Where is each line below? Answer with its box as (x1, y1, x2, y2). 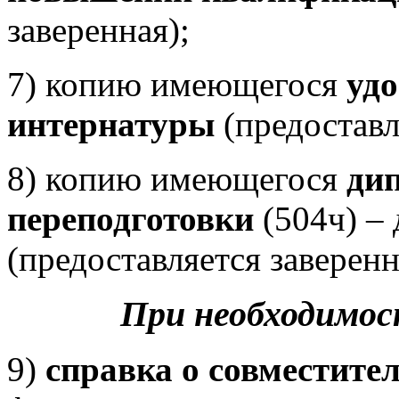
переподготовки (7, 199, 254, 238)
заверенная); (7, 11, 190, 49)
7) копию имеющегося (7, 65, 346, 103)
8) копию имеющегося (7, 159, 346, 198)
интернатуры (7, 105, 215, 143)
